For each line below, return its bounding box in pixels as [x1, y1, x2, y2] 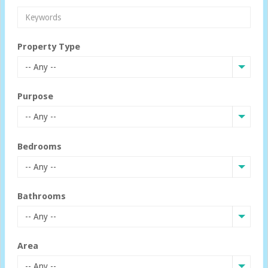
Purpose [17, 91, 53, 102]
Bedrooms [17, 141, 62, 152]
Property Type [17, 41, 80, 53]
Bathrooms [17, 190, 66, 202]
